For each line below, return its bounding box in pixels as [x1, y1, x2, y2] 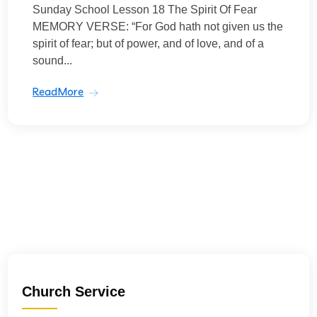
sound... [33, 54, 73, 67]
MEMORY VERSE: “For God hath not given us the [33, 21, 284, 33]
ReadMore [33, 85, 84, 98]
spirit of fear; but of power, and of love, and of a [33, 38, 265, 50]
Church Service [22, 284, 126, 299]
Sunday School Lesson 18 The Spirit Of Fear [33, 4, 258, 16]
